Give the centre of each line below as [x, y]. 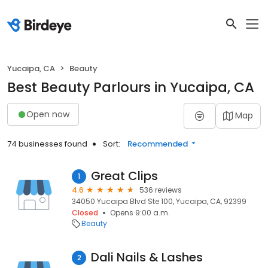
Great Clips [124, 176]
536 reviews [161, 190]
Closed [85, 213]
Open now [48, 114]
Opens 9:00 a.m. [140, 213]
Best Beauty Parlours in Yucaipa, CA [131, 87]
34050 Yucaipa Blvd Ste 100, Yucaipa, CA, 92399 [159, 201]
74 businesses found [47, 144]
